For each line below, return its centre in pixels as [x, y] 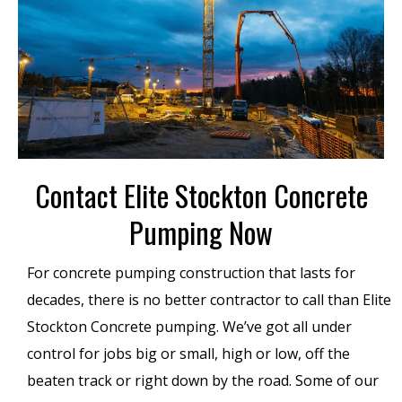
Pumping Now [201, 232]
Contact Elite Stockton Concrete [201, 196]
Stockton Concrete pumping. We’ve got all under [189, 327]
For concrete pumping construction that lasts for [191, 273]
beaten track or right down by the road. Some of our [203, 381]
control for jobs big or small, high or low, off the [188, 354]
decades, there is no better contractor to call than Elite [209, 300]
